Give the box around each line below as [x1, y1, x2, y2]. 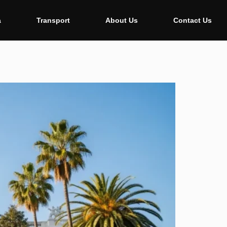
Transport [36, 16, 70, 24]
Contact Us [173, 16, 212, 24]
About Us [105, 16, 138, 24]
